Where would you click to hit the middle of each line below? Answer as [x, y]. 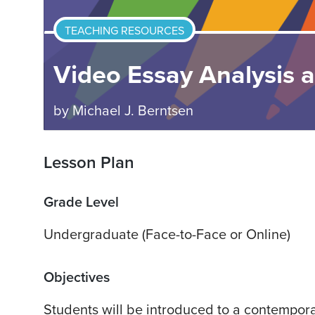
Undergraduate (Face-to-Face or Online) [167, 235]
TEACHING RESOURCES [124, 31]
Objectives [77, 278]
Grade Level [81, 203]
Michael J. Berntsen [133, 111]
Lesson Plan [89, 163]
